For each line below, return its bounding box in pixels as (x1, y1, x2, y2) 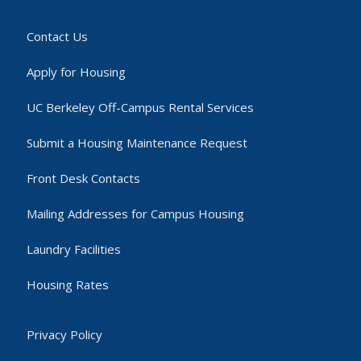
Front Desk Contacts (27, 170, 140, 186)
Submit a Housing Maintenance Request (27, 135, 247, 151)
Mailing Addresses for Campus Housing (27, 205, 244, 222)
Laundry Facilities (27, 241, 121, 257)
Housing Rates (27, 276, 109, 293)
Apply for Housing (27, 64, 126, 80)
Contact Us (27, 28, 88, 44)
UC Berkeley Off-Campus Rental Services (27, 99, 254, 115)
